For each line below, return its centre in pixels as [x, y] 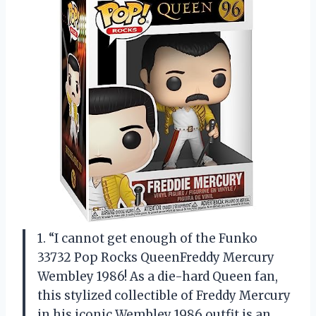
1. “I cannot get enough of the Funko [147, 238]
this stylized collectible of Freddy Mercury [164, 295]
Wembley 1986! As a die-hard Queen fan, [158, 276]
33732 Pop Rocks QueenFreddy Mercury [156, 257]
